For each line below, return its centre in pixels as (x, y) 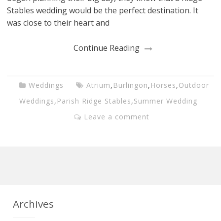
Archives (33, 203)
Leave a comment (117, 117)
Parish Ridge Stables (94, 101)
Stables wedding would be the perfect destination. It (103, 11)
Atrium (98, 85)
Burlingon (130, 85)
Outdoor (194, 85)
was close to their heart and (58, 23)
